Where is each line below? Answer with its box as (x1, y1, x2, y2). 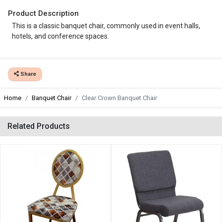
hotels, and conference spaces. (12, 32, 109, 40)
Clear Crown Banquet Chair (82, 94, 157, 102)
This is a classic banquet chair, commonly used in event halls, (12, 22, 200, 30)
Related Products (7, 121, 70, 131)
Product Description (8, 9, 79, 18)
